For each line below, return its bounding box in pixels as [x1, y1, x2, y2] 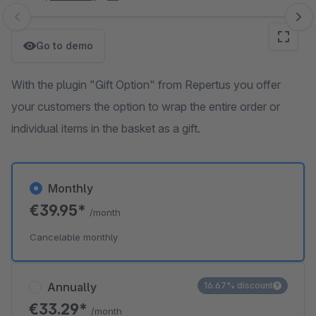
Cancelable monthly [30, 231, 118, 243]
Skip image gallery [11, 17, 103, 31]
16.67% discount [204, 280, 273, 291]
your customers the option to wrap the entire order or [11, 99, 280, 114]
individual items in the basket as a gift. [11, 121, 200, 135]
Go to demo [36, 39, 93, 51]
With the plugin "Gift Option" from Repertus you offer [11, 78, 281, 92]
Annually [47, 280, 97, 294]
